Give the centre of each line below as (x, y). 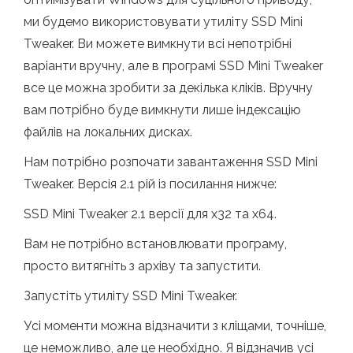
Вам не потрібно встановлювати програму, (155, 243)
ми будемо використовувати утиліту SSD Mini (163, 21)
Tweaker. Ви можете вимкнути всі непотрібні (158, 43)
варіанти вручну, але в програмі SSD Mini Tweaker (173, 65)
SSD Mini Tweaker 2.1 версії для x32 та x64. (150, 214)
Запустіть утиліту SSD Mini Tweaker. (130, 295)
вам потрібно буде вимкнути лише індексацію (162, 110)
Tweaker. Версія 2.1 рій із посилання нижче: (150, 184)
